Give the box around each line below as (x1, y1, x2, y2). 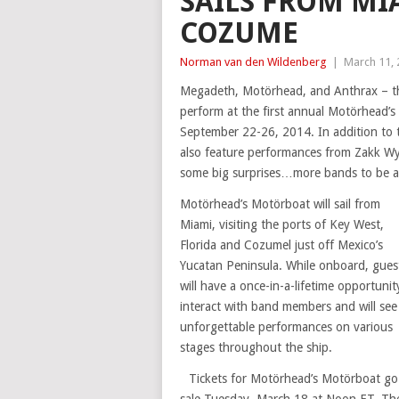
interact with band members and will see (180, 299, 397, 313)
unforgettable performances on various (180, 320, 393, 334)
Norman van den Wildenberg (180, 55, 327, 69)
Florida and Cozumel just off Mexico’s (180, 238, 383, 252)
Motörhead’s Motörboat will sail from (180, 197, 380, 211)
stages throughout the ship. (180, 340, 332, 354)
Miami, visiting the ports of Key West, (180, 217, 384, 232)
